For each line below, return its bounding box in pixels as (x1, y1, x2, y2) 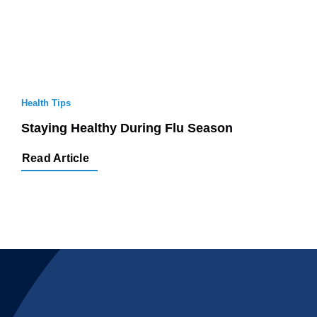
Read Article (22, 139, 89, 151)
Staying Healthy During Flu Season (21, 108, 233, 122)
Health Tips (21, 84, 71, 96)
